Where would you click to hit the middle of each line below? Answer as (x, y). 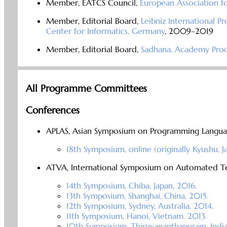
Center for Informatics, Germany (105, 31)
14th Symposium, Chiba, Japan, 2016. (131, 186)
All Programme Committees (86, 88)
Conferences (52, 110)
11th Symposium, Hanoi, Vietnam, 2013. (136, 216)
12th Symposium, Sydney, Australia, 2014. (140, 206)
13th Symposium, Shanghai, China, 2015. (137, 196)
